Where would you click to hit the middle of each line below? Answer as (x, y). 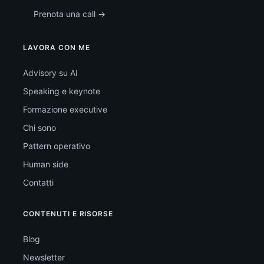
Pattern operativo (57, 146)
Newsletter (44, 257)
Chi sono (39, 128)
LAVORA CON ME (57, 47)
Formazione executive (65, 109)
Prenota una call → (70, 14)
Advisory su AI (50, 73)
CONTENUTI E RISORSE (68, 214)
